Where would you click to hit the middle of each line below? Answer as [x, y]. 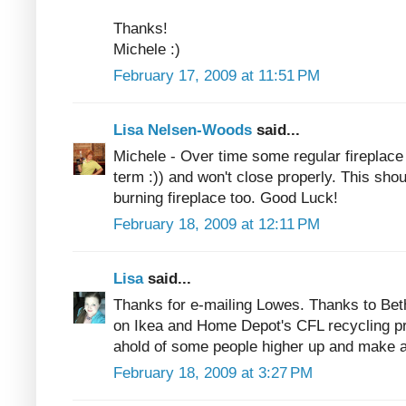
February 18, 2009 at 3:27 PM [213, 372]
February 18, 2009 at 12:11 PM [217, 224]
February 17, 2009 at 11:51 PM [217, 75]
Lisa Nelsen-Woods [185, 130]
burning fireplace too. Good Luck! [226, 198]
